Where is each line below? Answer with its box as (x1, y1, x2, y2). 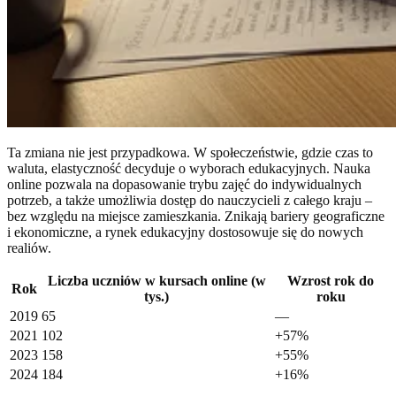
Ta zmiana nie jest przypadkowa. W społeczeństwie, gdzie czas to (7, 145, 373, 161)
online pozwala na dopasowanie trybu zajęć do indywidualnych (7, 177, 362, 193)
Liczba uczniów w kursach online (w (47, 273, 266, 289)
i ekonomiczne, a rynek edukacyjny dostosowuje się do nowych (7, 225, 363, 240)
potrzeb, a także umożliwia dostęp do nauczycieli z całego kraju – (7, 193, 372, 209)
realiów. (7, 240, 51, 256)
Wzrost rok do (287, 273, 374, 289)
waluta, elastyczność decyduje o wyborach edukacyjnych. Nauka (7, 161, 370, 177)
